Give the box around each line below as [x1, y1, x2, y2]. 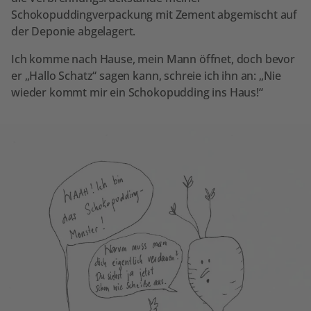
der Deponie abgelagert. [11, 23, 136, 39]
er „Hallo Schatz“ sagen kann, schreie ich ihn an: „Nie [11, 67, 281, 83]
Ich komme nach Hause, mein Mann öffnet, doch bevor [11, 51, 295, 67]
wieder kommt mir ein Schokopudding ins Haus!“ [11, 84, 263, 100]
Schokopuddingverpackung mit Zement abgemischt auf [11, 6, 298, 22]
